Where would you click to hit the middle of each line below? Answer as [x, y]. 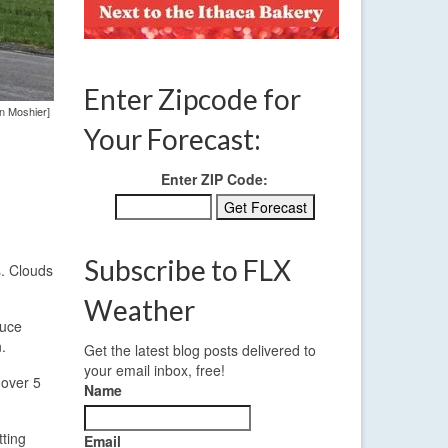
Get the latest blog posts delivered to [199, 350]
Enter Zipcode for [192, 99]
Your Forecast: [172, 139]
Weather [139, 310]
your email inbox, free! [154, 370]
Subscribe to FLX [187, 270]
